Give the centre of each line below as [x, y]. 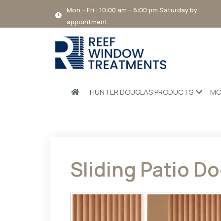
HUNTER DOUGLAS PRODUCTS [142, 92]
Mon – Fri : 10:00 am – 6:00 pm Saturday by [132, 10]
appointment [87, 22]
